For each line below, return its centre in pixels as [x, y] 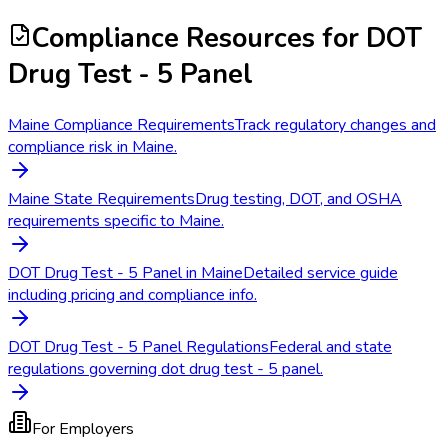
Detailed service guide [320, 273]
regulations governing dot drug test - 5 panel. [165, 369]
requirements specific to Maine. [116, 221]
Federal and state [330, 347]
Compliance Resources [173, 37]
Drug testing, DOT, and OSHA [298, 199]
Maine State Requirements [101, 199]
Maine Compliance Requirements [121, 125]
